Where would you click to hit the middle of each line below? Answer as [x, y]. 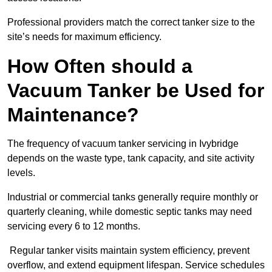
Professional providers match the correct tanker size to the [131, 22]
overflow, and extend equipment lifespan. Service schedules [136, 265]
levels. [22, 173]
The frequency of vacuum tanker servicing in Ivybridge [123, 144]
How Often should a [100, 66]
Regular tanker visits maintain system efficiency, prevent [128, 251]
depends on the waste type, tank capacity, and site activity [131, 158]
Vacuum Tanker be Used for [136, 91]
